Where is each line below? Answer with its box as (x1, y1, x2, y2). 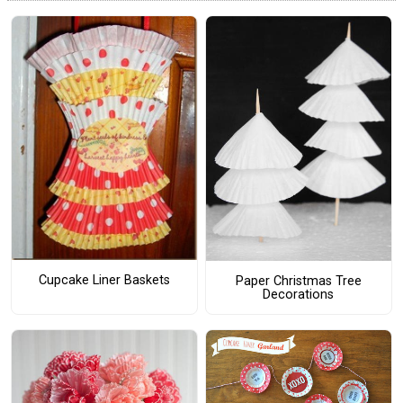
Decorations (263, 286, 335, 302)
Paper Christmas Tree (235, 273, 362, 289)
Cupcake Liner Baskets (38, 272, 170, 288)
